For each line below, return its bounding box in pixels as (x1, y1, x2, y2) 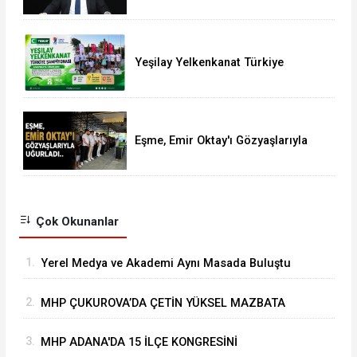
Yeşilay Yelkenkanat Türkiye (134, 55, 284, 69)
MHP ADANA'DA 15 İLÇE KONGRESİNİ (40, 335, 237, 350)
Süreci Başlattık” (134, 6, 224, 20)
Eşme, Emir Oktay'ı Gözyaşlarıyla (134, 133, 308, 147)
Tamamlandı (134, 84, 201, 98)
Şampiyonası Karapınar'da (134, 69, 274, 84)
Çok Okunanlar (32, 214, 119, 229)
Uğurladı (134, 147, 181, 162)
